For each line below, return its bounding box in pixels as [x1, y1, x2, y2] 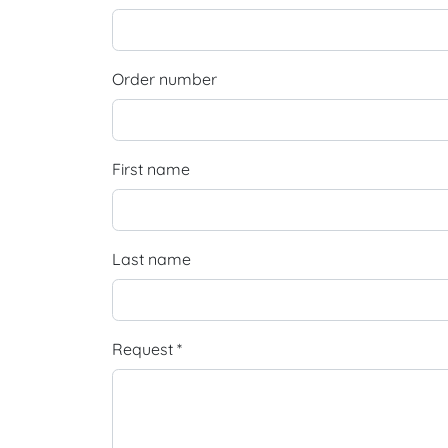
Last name [112, 249, 191, 269]
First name [112, 159, 190, 179]
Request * [112, 339, 182, 359]
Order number [112, 69, 217, 89]
